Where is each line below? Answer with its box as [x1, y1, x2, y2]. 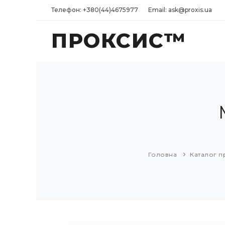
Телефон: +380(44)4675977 [51, 6, 138, 14]
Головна [148, 151, 177, 159]
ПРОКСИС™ [51, 28, 186, 53]
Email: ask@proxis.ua [148, 6, 212, 14]
